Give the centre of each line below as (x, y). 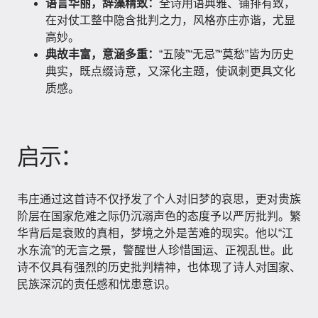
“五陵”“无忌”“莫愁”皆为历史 (226, 54)
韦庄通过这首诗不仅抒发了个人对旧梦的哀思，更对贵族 (159, 199)
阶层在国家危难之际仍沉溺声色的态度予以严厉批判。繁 (159, 216)
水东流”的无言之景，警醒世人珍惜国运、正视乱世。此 (155, 250)
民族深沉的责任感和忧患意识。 (97, 284)
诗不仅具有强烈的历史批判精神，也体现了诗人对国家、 (159, 267)
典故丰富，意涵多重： (102, 54)
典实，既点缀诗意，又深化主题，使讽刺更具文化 (170, 71)
